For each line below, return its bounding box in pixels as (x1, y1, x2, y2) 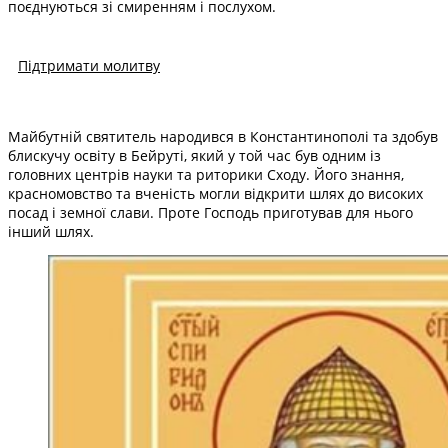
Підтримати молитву (18, 55, 160, 75)
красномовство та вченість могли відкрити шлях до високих (8, 183, 423, 203)
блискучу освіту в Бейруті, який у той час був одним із (8, 145, 381, 165)
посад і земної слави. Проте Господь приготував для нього (8, 202, 413, 222)
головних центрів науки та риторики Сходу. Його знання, (8, 164, 404, 184)
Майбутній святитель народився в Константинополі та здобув (8, 126, 438, 146)
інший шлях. (8, 221, 94, 241)
